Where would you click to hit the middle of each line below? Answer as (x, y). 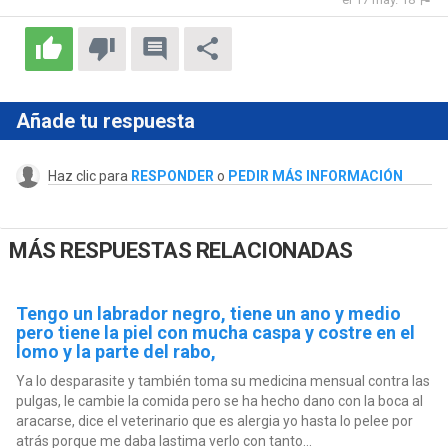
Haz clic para (89, 176)
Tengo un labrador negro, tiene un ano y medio (208, 313)
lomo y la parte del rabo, (115, 351)
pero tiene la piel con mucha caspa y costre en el (215, 332)
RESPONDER (172, 176)
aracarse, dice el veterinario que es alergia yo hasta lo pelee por (214, 420)
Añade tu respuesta (105, 121)
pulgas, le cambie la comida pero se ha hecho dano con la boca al (219, 400)
